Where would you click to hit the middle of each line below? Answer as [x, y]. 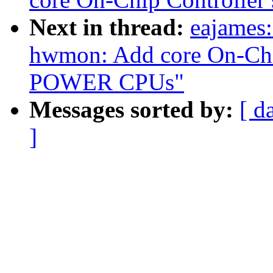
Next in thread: [110, 27]
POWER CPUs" [107, 82]
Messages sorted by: [134, 110]
